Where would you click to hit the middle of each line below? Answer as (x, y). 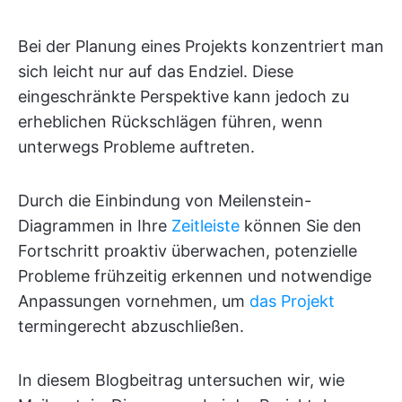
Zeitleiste (205, 226)
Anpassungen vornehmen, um (134, 301)
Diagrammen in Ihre (95, 226)
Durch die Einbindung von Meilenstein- (165, 201)
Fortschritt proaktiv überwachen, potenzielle (188, 251)
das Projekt (292, 301)
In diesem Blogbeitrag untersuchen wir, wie (181, 380)
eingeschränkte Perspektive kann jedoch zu (184, 96)
